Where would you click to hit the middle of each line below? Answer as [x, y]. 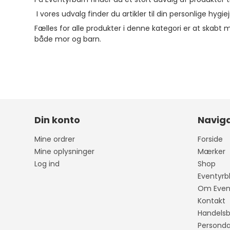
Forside [210, 139]
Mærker [211, 151]
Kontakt [211, 200]
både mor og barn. [69, 39]
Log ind [47, 164]
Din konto [57, 120]
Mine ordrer [55, 139]
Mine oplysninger [65, 151]
